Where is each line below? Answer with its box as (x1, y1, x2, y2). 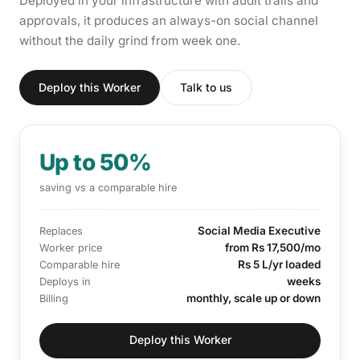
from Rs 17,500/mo (225, 240, 321, 254)
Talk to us (180, 80, 232, 94)
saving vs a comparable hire (39, 181, 177, 194)
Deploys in (39, 275, 91, 288)
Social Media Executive (198, 223, 321, 237)
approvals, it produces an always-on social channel (19, 12, 318, 28)
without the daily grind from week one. (19, 32, 240, 48)
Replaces (39, 224, 83, 237)
